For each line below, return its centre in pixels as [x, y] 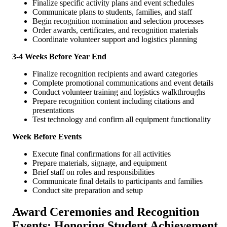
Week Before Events [47, 136]
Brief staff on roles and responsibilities [93, 172]
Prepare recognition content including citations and [113, 101]
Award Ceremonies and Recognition [106, 212]
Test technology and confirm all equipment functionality [122, 119]
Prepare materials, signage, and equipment [100, 163]
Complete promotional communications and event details [123, 83]
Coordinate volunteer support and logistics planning [115, 39]
